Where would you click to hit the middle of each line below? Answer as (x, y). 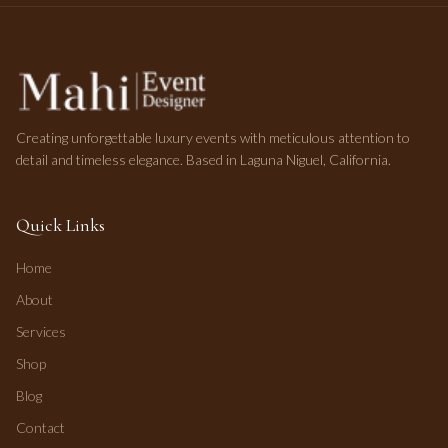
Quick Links (60, 225)
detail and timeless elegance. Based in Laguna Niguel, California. (203, 159)
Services (41, 331)
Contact (40, 427)
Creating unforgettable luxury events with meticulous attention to (213, 137)
